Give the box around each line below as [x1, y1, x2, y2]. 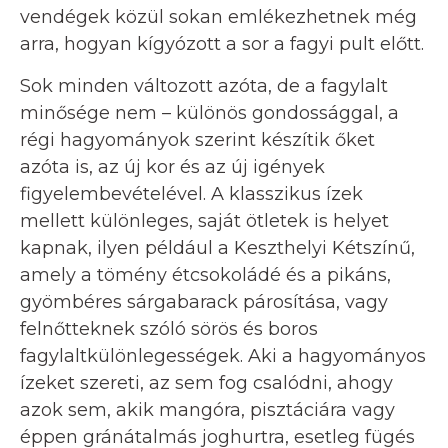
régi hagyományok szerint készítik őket [20, 128, 375, 151]
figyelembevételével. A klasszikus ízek [20, 182, 363, 205]
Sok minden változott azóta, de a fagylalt [20, 74, 388, 97]
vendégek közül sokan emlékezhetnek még [20, 5, 417, 28]
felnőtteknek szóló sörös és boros [20, 317, 318, 340]
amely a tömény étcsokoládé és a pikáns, [20, 263, 391, 286]
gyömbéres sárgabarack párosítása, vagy [20, 290, 388, 313]
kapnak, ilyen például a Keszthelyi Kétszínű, [20, 236, 415, 259]
